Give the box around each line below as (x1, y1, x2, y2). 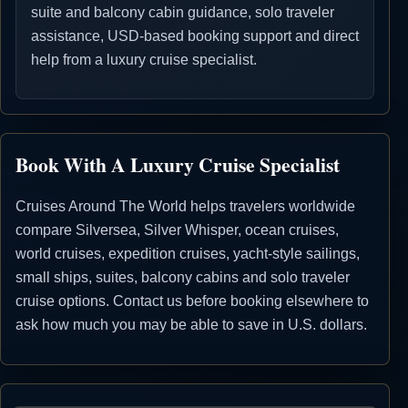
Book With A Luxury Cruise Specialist (15, 150, 340, 179)
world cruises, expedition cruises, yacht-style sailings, (15, 246, 360, 262)
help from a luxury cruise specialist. (31, 51, 257, 67)
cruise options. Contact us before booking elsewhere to (15, 293, 369, 310)
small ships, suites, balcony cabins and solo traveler (15, 270, 350, 286)
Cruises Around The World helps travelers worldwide (15, 199, 355, 215)
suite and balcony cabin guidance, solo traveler (31, 4, 334, 20)
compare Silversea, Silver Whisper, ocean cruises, (15, 222, 339, 239)
